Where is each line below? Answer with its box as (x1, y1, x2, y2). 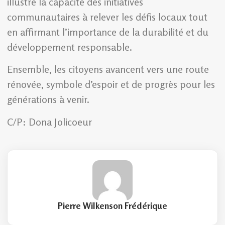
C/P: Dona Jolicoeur (7, 115, 92, 128)
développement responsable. (7, 40, 132, 53)
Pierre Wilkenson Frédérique (58, 200, 167, 211)
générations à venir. (7, 93, 89, 106)
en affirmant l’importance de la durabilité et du (7, 25, 208, 38)
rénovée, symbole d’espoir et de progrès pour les (7, 78, 215, 91)
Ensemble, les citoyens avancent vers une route (7, 63, 209, 76)
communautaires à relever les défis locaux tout (7, 10, 207, 23)
